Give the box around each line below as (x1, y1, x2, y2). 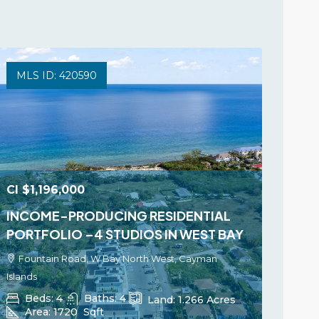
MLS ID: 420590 (16, 69, 98, 82)
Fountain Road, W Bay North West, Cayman (19, 253, 218, 264)
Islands (6, 271, 38, 282)
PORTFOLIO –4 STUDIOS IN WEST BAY (6, 226, 244, 242)
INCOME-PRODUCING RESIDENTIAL (6, 207, 231, 224)
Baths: (84, 292, 117, 305)
